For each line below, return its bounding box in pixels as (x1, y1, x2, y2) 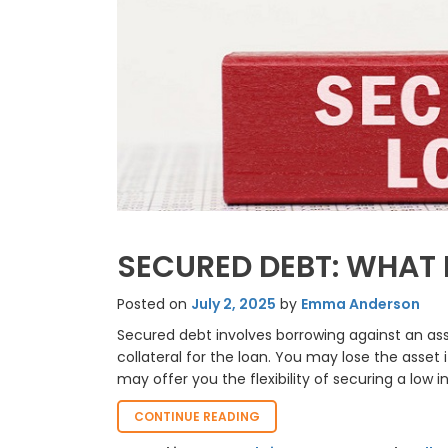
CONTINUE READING (134, 407, 260, 425)
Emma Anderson (301, 293, 420, 314)
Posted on (117, 293, 191, 314)
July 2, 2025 (191, 293, 276, 314)
